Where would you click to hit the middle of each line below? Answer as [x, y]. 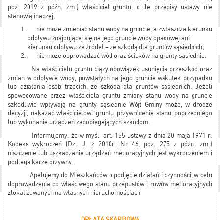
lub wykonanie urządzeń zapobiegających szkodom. [79, 122]
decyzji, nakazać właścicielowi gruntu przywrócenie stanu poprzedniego [110, 113]
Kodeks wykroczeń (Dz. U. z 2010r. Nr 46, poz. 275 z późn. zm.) [110, 144]
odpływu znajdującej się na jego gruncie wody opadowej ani [109, 38]
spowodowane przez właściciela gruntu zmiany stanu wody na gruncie [110, 96]
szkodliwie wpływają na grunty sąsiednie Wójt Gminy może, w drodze [110, 105]
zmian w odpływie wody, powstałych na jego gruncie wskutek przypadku [110, 78]
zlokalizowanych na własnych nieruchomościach [74, 193]
